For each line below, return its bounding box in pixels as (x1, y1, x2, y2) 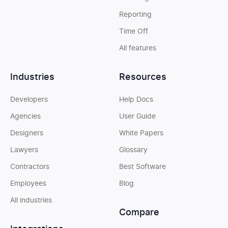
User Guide (119, 113, 156, 120)
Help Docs (119, 96, 153, 103)
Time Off (119, 28, 148, 35)
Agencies (10, 113, 41, 120)
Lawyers (10, 147, 38, 154)
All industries (10, 197, 52, 204)
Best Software (119, 163, 166, 170)
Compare (119, 208, 159, 217)
